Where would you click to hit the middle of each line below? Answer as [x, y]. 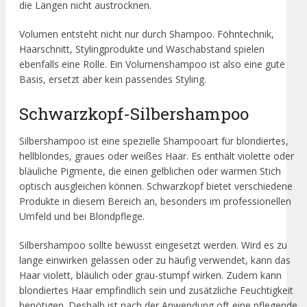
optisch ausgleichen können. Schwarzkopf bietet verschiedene [156, 186]
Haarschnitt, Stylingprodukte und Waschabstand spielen [142, 49]
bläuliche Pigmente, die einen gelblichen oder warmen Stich [150, 171]
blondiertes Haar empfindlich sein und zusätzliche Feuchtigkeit [156, 291]
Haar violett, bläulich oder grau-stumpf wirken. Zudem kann [150, 275]
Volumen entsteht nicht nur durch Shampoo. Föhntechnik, [147, 34]
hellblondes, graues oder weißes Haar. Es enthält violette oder [157, 156]
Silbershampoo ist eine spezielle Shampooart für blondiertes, [154, 141]
